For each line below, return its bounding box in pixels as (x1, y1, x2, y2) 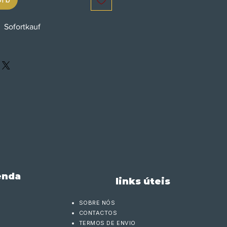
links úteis (115, 176, 170, 187)
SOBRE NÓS (79, 199, 116, 206)
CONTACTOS (79, 209, 118, 216)
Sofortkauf (4, 22, 41, 31)
